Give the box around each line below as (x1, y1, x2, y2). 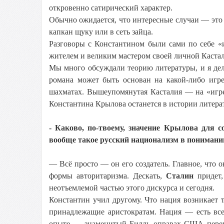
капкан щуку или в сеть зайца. (49, 27, 153, 36)
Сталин (166, 171, 198, 180)
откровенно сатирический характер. (49, 3, 172, 12)
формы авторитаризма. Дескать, (49, 171, 166, 180)
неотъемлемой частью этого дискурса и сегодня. (49, 183, 214, 192)
